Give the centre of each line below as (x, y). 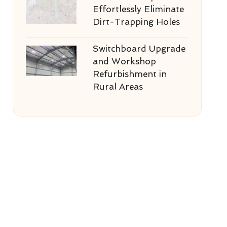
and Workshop (124, 61)
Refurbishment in (129, 74)
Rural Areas (118, 87)
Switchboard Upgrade (139, 49)
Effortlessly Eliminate (138, 9)
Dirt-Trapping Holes (136, 22)
